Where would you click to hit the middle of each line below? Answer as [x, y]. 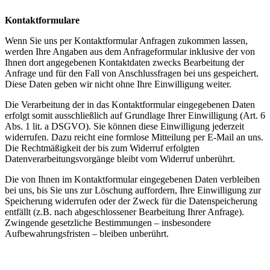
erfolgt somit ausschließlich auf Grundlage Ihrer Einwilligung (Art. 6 [135, 115]
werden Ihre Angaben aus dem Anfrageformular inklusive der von [130, 52]
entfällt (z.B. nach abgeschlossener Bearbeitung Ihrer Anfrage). [124, 212]
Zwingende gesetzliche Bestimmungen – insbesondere [108, 223]
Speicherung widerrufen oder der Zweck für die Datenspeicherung [131, 201]
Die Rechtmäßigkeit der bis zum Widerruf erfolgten [102, 148]
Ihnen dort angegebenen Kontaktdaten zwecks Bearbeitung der [124, 62]
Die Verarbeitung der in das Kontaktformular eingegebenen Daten [130, 105]
